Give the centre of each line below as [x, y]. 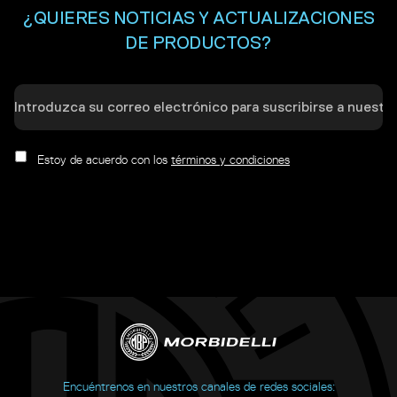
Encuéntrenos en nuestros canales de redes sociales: [198, 386]
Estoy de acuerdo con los [104, 160]
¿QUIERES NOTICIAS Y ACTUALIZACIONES [198, 19]
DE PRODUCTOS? [198, 43]
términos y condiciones [230, 160]
